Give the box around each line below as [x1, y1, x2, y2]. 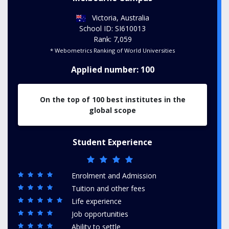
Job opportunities [72, 209, 128, 219]
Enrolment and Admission [72, 171, 156, 180]
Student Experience [73, 136, 152, 148]
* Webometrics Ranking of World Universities [50, 47, 175, 54]
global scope [89, 105, 136, 115]
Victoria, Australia [91, 13, 149, 22]
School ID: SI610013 [79, 24, 146, 33]
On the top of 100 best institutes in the [39, 95, 186, 104]
